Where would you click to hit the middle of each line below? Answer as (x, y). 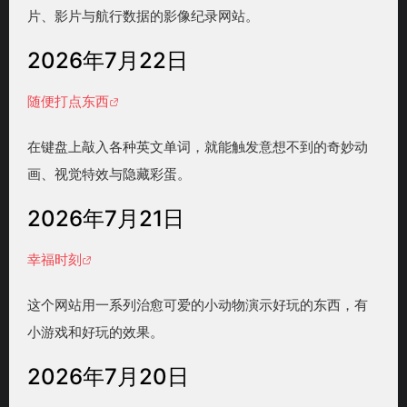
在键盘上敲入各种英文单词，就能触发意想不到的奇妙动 (198, 147)
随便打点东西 (68, 102)
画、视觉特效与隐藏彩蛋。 (109, 174)
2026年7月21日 (106, 219)
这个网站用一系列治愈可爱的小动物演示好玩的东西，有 (198, 305)
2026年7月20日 (108, 377)
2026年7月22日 (108, 61)
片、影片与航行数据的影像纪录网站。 (143, 16)
